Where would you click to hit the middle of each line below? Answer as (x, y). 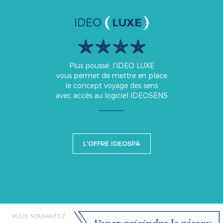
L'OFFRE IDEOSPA (111, 144)
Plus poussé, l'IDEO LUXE (111, 66)
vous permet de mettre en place (111, 76)
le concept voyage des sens (111, 86)
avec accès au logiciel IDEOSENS (111, 96)
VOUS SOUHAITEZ (39, 216)
